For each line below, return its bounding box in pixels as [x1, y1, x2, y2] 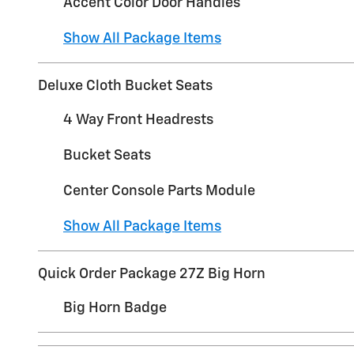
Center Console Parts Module [63, 184, 255, 199]
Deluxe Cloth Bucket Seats [38, 79, 213, 94]
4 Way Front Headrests [63, 113, 213, 128]
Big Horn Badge [63, 301, 167, 316]
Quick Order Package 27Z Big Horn [38, 267, 265, 282]
